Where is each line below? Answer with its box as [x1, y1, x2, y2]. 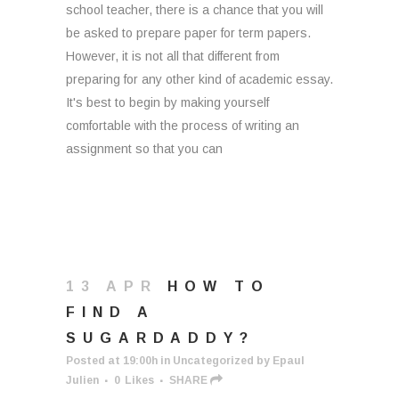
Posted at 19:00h [66, 354, 158, 367]
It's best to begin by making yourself [66, 95, 269, 110]
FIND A [66, 305, 154, 320]
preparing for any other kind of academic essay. [66, 72, 333, 86]
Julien [66, 374, 99, 387]
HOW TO [167, 279, 270, 294]
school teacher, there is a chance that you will [66, 3, 323, 17]
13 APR [66, 279, 158, 294]
